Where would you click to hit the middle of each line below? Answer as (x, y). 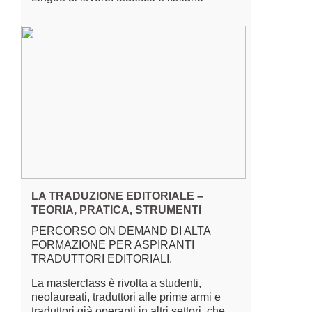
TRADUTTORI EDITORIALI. (102, 259)
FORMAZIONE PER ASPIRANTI (113, 245)
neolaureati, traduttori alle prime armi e (126, 297)
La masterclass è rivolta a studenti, (116, 283)
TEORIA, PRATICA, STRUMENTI (116, 210)
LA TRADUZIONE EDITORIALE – (117, 196)
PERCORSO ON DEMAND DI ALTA (121, 231)
